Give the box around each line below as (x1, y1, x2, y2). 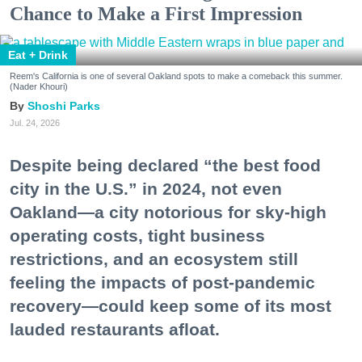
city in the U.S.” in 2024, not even (10, 179, 282, 198)
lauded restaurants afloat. (10, 319, 220, 339)
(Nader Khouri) (10, 81, 68, 91)
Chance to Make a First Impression (10, 2, 302, 24)
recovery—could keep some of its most (10, 296, 331, 315)
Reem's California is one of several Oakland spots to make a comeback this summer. (10, 70, 343, 81)
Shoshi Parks (27, 99, 100, 112)
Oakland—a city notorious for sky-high (10, 202, 326, 221)
